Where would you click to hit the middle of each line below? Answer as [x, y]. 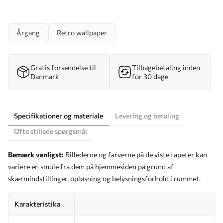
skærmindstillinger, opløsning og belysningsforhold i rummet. [104, 178]
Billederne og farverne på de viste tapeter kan [135, 155]
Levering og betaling [147, 116]
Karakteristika [37, 204]
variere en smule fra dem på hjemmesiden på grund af [91, 167]
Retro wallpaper [82, 33]
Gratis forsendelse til [63, 67]
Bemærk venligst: [36, 155]
